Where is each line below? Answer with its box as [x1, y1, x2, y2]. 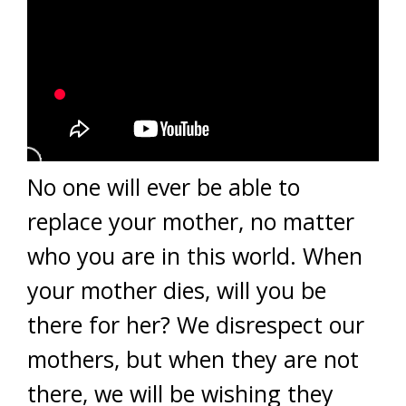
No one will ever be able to [27, 171, 300, 202]
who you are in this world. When [27, 240, 362, 271]
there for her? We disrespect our [27, 309, 364, 340]
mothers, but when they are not [27, 343, 359, 374]
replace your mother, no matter [27, 206, 354, 237]
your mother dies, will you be [27, 275, 326, 305]
